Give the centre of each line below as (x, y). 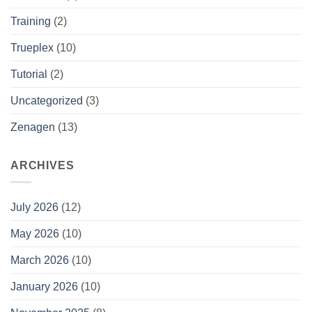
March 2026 (40, 260)
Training (31, 21)
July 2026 (34, 208)
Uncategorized (47, 100)
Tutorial (29, 74)
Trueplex (32, 47)
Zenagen (33, 127)
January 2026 (44, 287)
